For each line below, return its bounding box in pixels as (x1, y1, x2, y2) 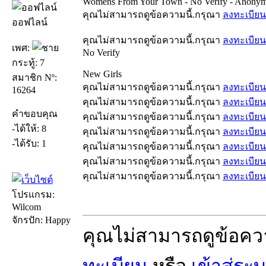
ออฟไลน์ (12, 17, 47, 27)
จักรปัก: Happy (12, 214, 71, 225)
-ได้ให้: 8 (12, 123, 46, 134)
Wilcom (12, 201, 41, 212)
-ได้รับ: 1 (12, 138, 46, 148)
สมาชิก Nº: (12, 72, 57, 83)
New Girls (83, 68, 122, 79)
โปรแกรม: (12, 189, 55, 199)
